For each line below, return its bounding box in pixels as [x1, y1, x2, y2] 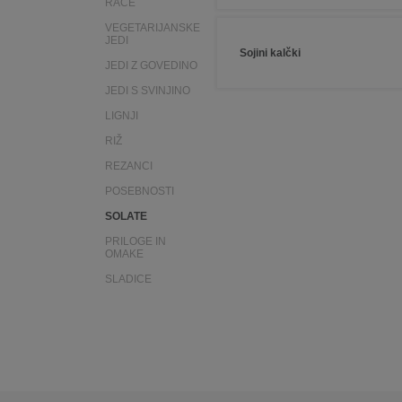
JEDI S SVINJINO [105, 84, 190, 97]
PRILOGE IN [105, 235, 166, 248]
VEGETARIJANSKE [105, 22, 200, 34]
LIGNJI [105, 109, 138, 122]
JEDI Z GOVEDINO [105, 59, 197, 72]
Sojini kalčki [240, 47, 301, 59]
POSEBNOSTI [105, 185, 174, 197]
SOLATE [105, 210, 147, 223]
